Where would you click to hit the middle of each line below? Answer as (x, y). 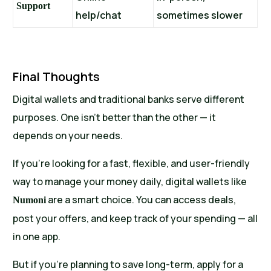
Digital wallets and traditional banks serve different (129, 100)
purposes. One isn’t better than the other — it (115, 118)
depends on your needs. (68, 136)
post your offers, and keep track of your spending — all (135, 219)
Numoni (30, 200)
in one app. (37, 237)
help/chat (99, 15)
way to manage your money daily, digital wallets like (130, 182)
